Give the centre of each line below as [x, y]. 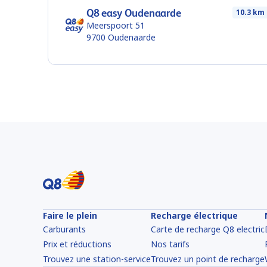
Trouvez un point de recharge [208, 259]
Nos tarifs [170, 244]
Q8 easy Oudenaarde [134, 13]
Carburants [64, 229]
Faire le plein [70, 215]
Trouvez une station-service [97, 259]
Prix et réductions [77, 244]
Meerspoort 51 [116, 25]
